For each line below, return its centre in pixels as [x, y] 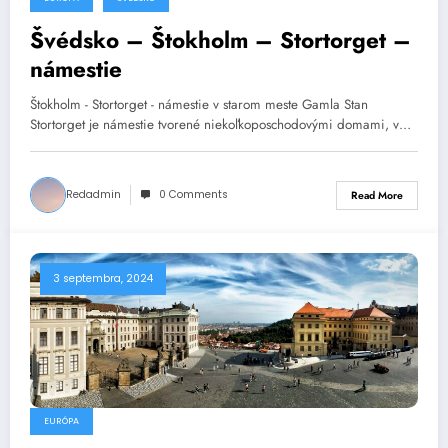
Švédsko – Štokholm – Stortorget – [220, 40]
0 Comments [193, 195]
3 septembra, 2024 [103, 279]
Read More [377, 195]
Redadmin [93, 195]
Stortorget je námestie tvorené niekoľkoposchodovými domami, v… [220, 125]
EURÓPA [61, 420]
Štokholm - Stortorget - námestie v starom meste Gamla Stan [199, 105]
